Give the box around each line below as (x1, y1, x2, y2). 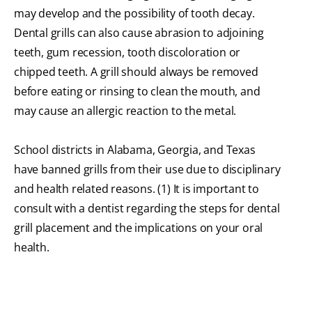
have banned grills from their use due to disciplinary (14, 162, 281, 178)
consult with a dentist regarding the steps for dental (14, 201, 280, 217)
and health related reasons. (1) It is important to (14, 181, 259, 197)
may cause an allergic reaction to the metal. (14, 103, 237, 119)
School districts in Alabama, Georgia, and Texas (14, 142, 256, 158)
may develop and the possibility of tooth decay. (14, 6, 255, 22)
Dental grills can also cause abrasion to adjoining (14, 25, 264, 41)
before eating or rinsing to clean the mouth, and (14, 84, 260, 100)
